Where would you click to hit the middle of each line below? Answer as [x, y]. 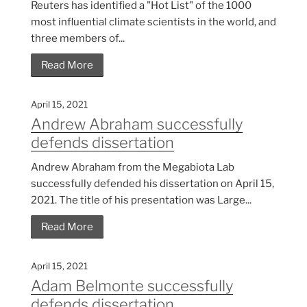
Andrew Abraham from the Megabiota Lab [133, 168]
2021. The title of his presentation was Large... [141, 200]
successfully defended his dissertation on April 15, [152, 184]
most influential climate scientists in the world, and [153, 22]
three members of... [78, 39]
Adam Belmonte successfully [132, 286]
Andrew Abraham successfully [137, 124]
